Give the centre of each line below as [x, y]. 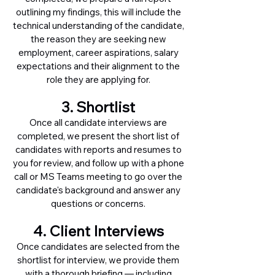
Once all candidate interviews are [98, 122]
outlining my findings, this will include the [98, 12]
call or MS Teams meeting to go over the [98, 176]
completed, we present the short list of [98, 136]
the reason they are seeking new [98, 39]
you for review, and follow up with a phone [98, 163]
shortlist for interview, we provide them [98, 260]
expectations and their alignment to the [98, 66]
